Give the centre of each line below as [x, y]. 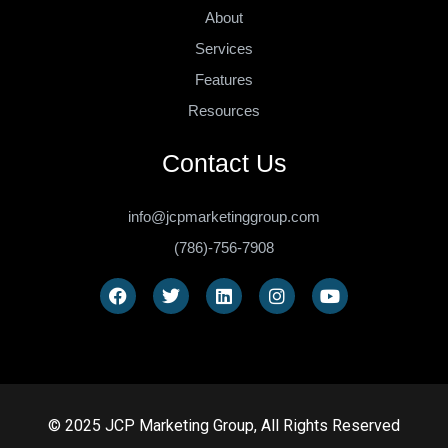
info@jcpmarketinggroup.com [224, 216]
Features [224, 79]
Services [224, 48]
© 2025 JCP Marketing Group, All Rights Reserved [224, 425]
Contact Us [224, 162]
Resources [224, 110]
